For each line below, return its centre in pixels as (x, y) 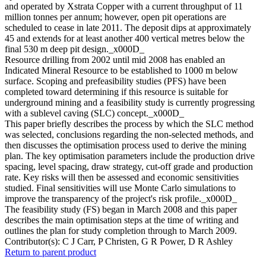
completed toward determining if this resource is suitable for (116, 92)
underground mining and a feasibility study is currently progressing (130, 103)
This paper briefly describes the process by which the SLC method (129, 124)
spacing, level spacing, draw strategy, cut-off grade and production (129, 167)
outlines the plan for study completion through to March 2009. (121, 231)
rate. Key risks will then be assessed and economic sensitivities (122, 178)
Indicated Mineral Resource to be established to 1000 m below (121, 71)
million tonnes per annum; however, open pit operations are (115, 17)
